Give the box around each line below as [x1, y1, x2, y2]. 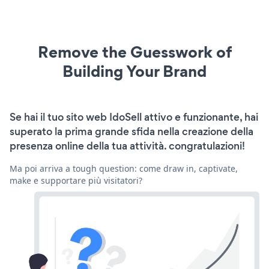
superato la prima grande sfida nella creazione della [10, 124, 253, 139]
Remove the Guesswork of [37, 41, 232, 64]
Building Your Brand [62, 60, 207, 83]
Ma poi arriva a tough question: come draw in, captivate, [10, 163, 238, 175]
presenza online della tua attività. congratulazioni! [10, 139, 245, 154]
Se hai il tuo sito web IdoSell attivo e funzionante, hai [10, 110, 258, 125]
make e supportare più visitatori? [10, 175, 142, 187]
